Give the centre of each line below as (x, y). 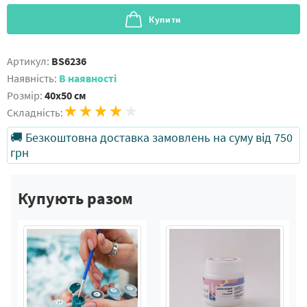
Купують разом (75, 198)
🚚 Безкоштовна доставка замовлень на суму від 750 (151, 137)
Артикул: (28, 61)
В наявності (88, 78)
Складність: (35, 112)
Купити (165, 20)
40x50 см (65, 95)
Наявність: (32, 78)
